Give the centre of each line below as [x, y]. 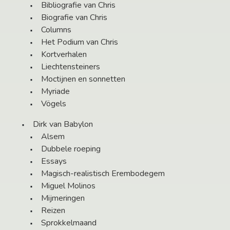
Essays [54, 161]
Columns [56, 30]
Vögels [54, 104]
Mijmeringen [63, 198]
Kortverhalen [64, 55]
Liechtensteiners [71, 67]
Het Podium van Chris [80, 42]
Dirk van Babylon [63, 124]
